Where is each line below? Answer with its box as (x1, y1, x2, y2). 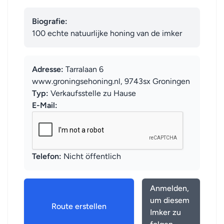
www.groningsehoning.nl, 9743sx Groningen (32, 76, 190, 86)
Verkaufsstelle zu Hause (48, 88, 136, 98)
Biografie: (32, 16, 67, 26)
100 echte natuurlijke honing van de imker (32, 28, 182, 38)
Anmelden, (149, 183, 189, 193)
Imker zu (149, 207, 181, 217)
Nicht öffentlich (61, 151, 121, 161)
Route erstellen (51, 201, 106, 211)
